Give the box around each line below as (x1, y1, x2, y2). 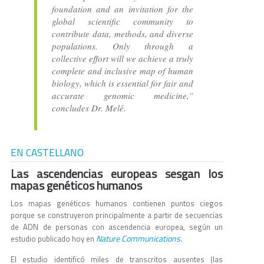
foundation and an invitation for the (52, 3, 193, 15)
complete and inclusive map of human (52, 65, 193, 77)
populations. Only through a (52, 40, 193, 52)
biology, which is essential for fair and (52, 77, 193, 90)
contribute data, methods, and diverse (52, 28, 193, 40)
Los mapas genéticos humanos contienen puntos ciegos (11, 197, 223, 210)
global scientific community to (52, 15, 193, 28)
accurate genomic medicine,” (52, 90, 193, 102)
